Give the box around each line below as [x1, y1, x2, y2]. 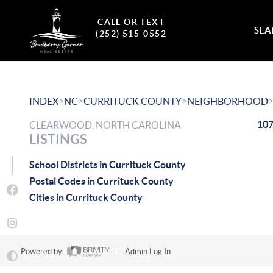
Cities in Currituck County [29, 192, 143, 203]
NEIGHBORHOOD [187, 96, 268, 107]
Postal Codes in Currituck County [29, 175, 174, 186]
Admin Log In [124, 247, 171, 257]
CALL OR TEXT [97, 17, 165, 27]
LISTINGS [29, 131, 87, 146]
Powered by [20, 247, 64, 257]
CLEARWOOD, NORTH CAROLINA [29, 119, 181, 130]
